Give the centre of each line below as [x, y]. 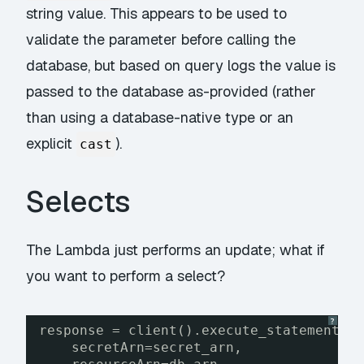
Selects [79, 201]
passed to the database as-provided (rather [171, 92]
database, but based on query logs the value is [181, 66]
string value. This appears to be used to [157, 14]
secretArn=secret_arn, [157, 348]
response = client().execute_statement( [194, 331]
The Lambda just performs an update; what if [176, 249]
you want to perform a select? [126, 275]
